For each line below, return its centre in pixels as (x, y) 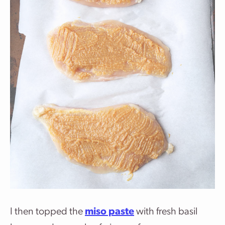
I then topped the (47, 212)
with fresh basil (166, 212)
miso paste (109, 212)
